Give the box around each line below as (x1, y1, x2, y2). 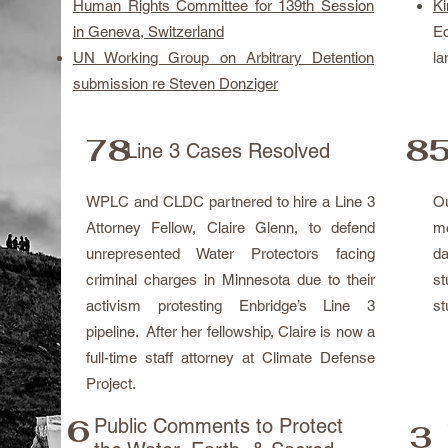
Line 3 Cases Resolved (126, 139, 330, 163)
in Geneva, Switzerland (73, 23, 224, 40)
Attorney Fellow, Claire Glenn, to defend (86, 219, 375, 236)
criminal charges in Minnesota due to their (86, 271, 375, 288)
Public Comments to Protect (94, 414, 343, 438)
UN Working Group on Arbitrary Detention (73, 49, 374, 66)
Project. (86, 375, 140, 392)
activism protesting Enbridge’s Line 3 (86, 297, 375, 314)
